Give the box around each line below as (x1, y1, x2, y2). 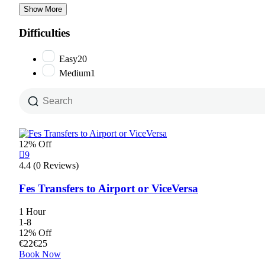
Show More (24, 5, 62, 14)
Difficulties (19, 26, 70, 39)
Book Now (19, 248, 61, 259)
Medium (59, 68, 91, 79)
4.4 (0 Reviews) (19, 160, 79, 171)
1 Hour (19, 206, 46, 216)
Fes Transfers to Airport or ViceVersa (19, 182, 198, 195)
